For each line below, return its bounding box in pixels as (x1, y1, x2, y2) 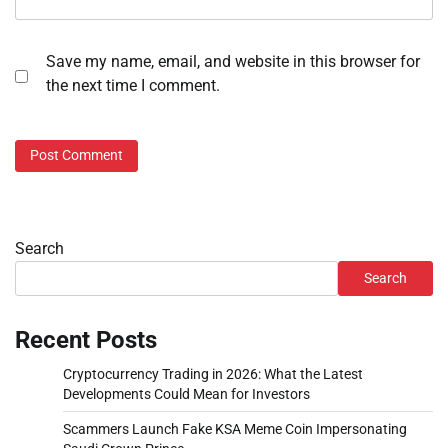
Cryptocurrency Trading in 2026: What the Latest (63, 365, 363, 382)
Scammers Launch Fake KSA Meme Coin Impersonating (63, 420, 407, 437)
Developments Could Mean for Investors (63, 385, 310, 402)
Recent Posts (15, 325, 157, 354)
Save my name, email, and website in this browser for (46, 52, 420, 72)
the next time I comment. (46, 76, 220, 96)
